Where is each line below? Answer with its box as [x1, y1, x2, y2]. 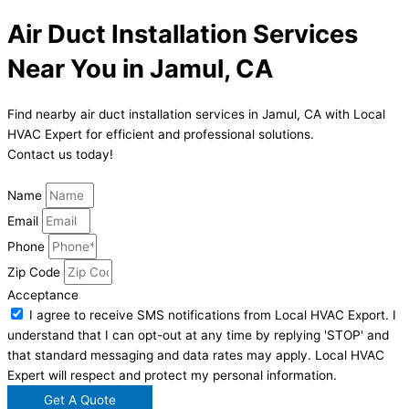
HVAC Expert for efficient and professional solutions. [7, 126, 314, 142]
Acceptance [7, 287, 79, 302]
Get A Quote [44, 392, 116, 407]
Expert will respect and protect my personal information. [7, 367, 337, 383]
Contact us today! [7, 146, 113, 162]
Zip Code [7, 264, 64, 279]
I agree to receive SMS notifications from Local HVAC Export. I [29, 307, 396, 322]
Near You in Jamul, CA [7, 52, 273, 84]
